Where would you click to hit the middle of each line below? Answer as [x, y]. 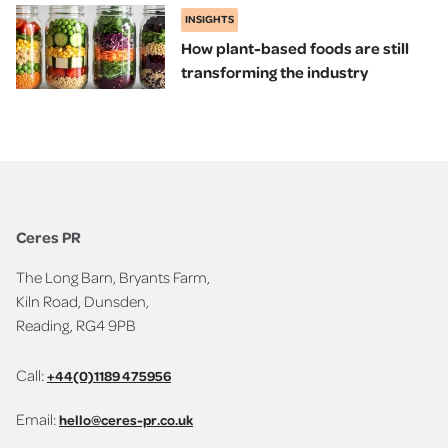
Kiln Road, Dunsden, [82, 301]
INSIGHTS [210, 19]
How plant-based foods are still [295, 47]
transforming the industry [275, 71]
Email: [37, 418]
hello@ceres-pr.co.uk [126, 419]
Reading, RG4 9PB [76, 325]
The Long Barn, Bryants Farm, [113, 277]
